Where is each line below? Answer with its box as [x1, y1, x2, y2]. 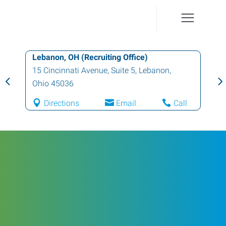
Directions [43, 98, 79, 108]
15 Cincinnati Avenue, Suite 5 [32, 66, 135, 75]
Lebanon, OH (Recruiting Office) [32, 52, 148, 62]
